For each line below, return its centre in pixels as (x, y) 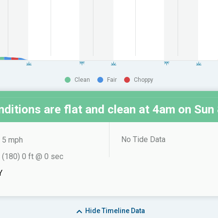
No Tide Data (143, 139)
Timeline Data (122, 211)
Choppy (144, 80)
